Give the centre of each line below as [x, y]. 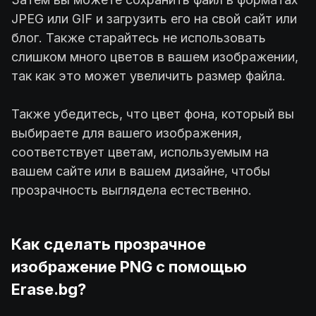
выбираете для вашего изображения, [127, 133]
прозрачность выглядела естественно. [132, 190]
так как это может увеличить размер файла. [148, 75]
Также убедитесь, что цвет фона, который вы [153, 114]
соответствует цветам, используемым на [140, 152]
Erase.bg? [49, 289]
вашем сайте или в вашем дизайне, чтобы [141, 171]
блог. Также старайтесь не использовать [139, 37]
